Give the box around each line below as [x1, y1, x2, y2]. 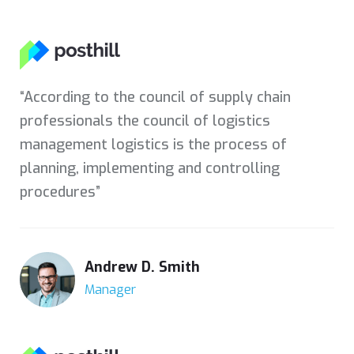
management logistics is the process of [20, 134, 287, 154]
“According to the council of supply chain [20, 87, 291, 107]
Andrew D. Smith [85, 258, 200, 277]
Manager [85, 281, 136, 299]
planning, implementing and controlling [20, 158, 280, 178]
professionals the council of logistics [20, 111, 270, 130]
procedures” [20, 182, 100, 201]
